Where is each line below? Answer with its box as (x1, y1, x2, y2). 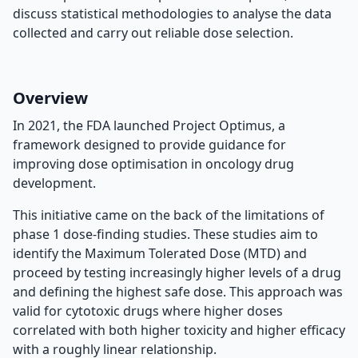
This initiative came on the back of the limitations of (13, 206, 324, 224)
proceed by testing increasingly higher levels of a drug (13, 264, 341, 281)
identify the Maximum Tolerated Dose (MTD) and (13, 245, 307, 262)
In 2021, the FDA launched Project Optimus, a (13, 117, 285, 134)
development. (13, 174, 96, 192)
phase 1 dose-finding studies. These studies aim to (13, 225, 318, 243)
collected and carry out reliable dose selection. (13, 24, 293, 42)
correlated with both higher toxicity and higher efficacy (13, 321, 345, 339)
